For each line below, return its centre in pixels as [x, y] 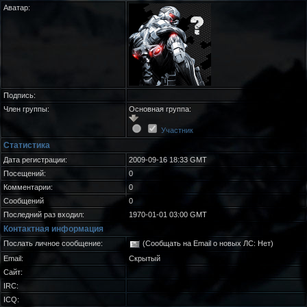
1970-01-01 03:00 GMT [168, 214]
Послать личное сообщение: [53, 243]
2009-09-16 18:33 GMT [168, 160]
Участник [177, 130]
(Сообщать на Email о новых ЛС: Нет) [207, 243]
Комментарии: [28, 187]
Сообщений [24, 201]
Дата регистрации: [35, 160]
